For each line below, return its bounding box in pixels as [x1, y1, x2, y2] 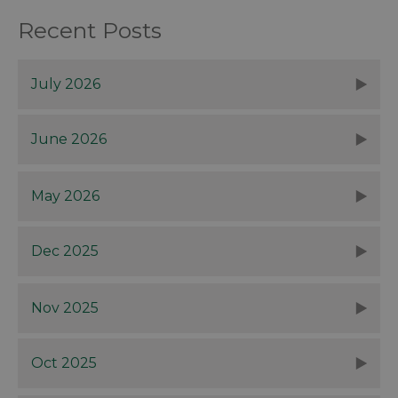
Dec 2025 [31, 242, 99, 259]
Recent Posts [18, 16, 162, 44]
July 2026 [31, 75, 100, 92]
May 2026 [31, 187, 99, 204]
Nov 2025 [31, 298, 99, 316]
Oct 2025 [31, 354, 97, 371]
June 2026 [31, 130, 107, 147]
